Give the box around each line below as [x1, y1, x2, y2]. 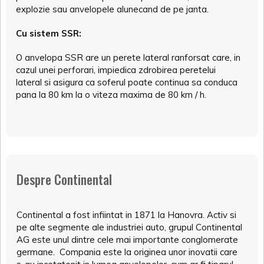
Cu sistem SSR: [16, 27, 81, 39]
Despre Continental [16, 169, 112, 189]
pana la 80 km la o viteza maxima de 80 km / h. [16, 88, 206, 100]
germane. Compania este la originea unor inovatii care [16, 246, 237, 258]
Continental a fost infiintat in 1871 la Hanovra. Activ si [16, 209, 236, 220]
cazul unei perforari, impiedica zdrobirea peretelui [16, 64, 216, 75]
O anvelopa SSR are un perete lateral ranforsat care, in [16, 51, 240, 63]
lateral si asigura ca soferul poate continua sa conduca [16, 76, 237, 88]
